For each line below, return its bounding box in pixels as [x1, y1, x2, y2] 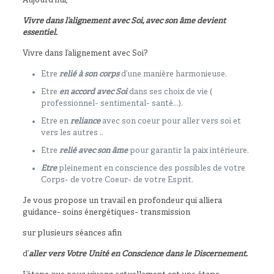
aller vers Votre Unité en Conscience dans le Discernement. [28, 250, 250, 260]
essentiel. [22, 28, 59, 39]
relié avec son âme [59, 146, 128, 157]
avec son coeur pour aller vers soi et [100, 117, 241, 127]
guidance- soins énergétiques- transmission [22, 208, 190, 218]
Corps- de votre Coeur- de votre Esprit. [40, 176, 193, 186]
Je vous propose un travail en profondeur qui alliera [22, 196, 222, 207]
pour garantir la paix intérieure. [127, 146, 249, 157]
